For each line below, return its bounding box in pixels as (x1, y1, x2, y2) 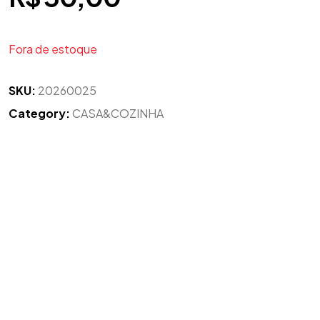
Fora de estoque (9, 41, 97, 57)
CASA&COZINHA (72, 106, 164, 121)
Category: (9, 106, 70, 121)
